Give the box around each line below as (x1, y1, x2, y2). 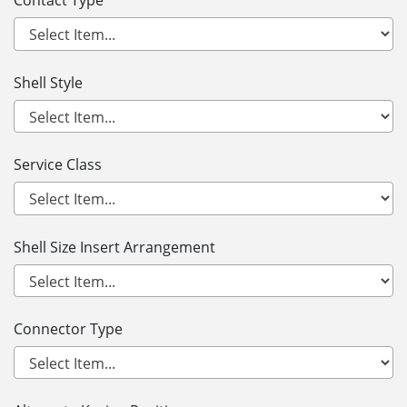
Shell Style (14, 72, 83, 93)
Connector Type (14, 319, 123, 340)
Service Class (14, 154, 102, 175)
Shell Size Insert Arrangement (14, 236, 215, 257)
